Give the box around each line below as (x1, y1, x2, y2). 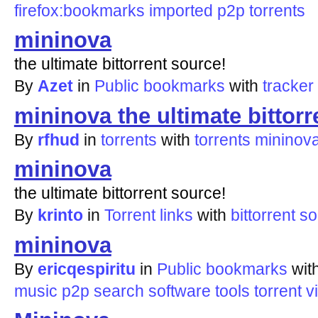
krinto (37, 206, 83, 225)
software (148, 281, 211, 300)
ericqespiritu (37, 259, 136, 278)
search (93, 281, 144, 300)
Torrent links (104, 206, 193, 225)
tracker (262, 77, 314, 96)
